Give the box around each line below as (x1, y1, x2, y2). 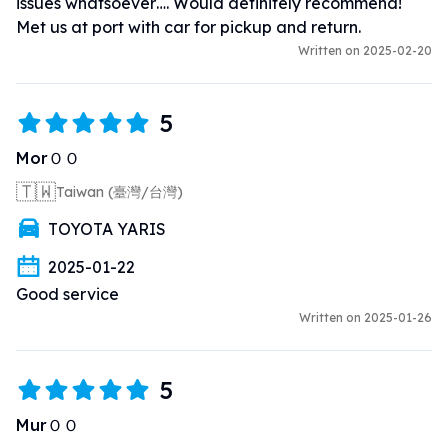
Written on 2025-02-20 (298, 42, 432, 58)
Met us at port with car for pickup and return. (16, 16, 361, 37)
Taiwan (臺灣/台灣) (56, 182, 183, 201)
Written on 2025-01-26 (299, 309, 432, 325)
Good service (16, 283, 119, 304)
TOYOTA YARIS (48, 218, 166, 239)
